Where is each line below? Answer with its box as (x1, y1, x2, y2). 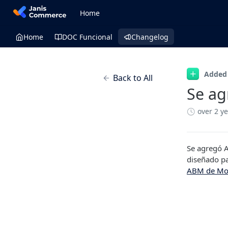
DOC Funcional (62, 32, 112, 42)
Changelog (131, 32, 168, 42)
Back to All (113, 72, 153, 83)
